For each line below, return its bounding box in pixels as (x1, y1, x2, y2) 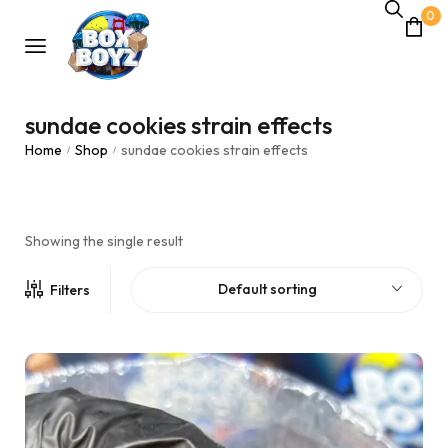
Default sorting (217, 280, 317, 298)
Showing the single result (25, 232, 183, 250)
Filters (50, 281, 90, 299)
